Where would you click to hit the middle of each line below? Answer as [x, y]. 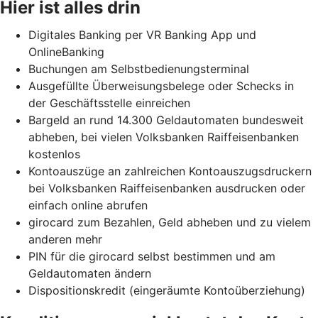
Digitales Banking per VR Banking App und [142, 34]
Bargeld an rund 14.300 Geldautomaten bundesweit [166, 120]
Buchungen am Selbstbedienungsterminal [139, 68]
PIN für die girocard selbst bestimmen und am [152, 256]
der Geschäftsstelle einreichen [109, 103]
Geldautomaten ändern [90, 273]
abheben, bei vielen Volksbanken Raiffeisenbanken [164, 137]
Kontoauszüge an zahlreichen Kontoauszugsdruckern [170, 171]
